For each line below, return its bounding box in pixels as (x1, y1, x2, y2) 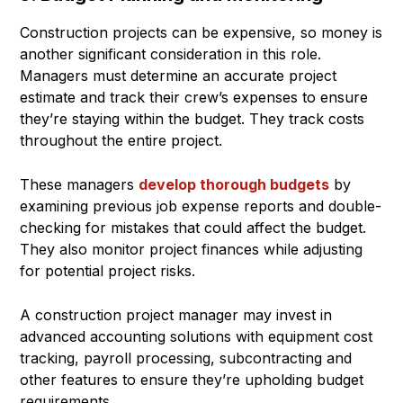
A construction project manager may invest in (20, 306, 332, 325)
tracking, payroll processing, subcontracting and (20, 349, 352, 368)
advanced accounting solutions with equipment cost (20, 327, 372, 346)
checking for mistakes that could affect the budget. (20, 219, 366, 237)
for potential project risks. (20, 262, 195, 281)
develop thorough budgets (139, 175, 329, 194)
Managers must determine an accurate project (20, 67, 336, 85)
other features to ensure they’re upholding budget (20, 371, 363, 390)
